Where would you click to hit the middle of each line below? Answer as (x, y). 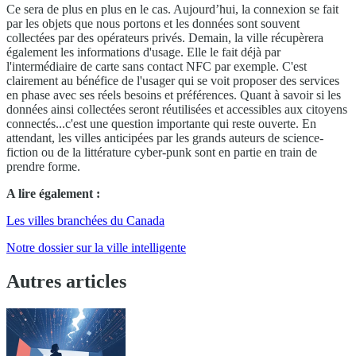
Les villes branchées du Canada (85, 221)
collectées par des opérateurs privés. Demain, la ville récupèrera (165, 38)
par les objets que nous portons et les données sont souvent (153, 24)
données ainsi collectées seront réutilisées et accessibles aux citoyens (177, 110)
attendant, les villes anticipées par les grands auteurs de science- (165, 138)
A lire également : (53, 194)
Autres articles (66, 282)
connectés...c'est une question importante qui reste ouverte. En (161, 124)
